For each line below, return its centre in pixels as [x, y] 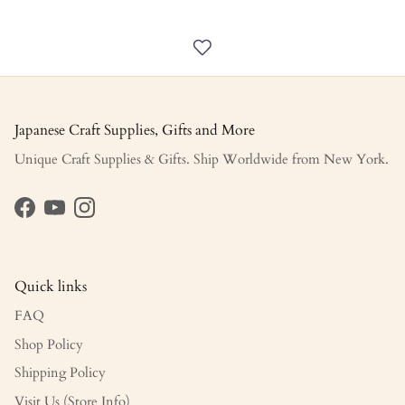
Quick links [51, 287]
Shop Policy [49, 344]
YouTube [81, 217]
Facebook [51, 217]
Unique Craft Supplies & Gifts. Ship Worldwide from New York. [202, 160]
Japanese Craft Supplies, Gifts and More [135, 131]
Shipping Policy [60, 373]
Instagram [111, 217]
